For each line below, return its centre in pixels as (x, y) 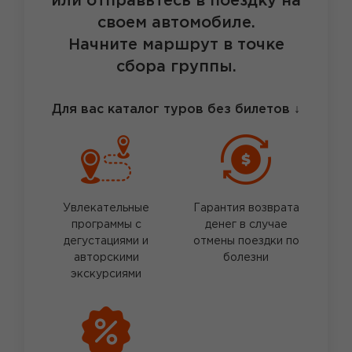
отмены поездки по (246, 242)
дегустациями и (106, 242)
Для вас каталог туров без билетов (173, 110)
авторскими (106, 258)
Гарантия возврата (246, 209)
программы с (106, 225)
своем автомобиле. (176, 23)
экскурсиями (106, 275)
